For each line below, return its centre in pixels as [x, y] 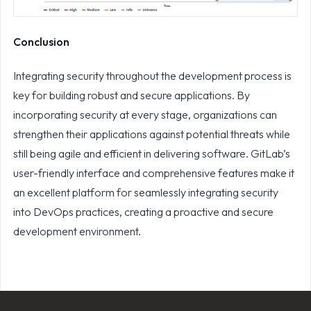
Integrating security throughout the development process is [152, 76]
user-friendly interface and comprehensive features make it [153, 173]
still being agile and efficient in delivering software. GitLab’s [151, 154]
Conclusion [41, 42]
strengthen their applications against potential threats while [151, 134]
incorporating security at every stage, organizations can [145, 115]
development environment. [78, 232]
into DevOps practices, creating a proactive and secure [143, 212]
